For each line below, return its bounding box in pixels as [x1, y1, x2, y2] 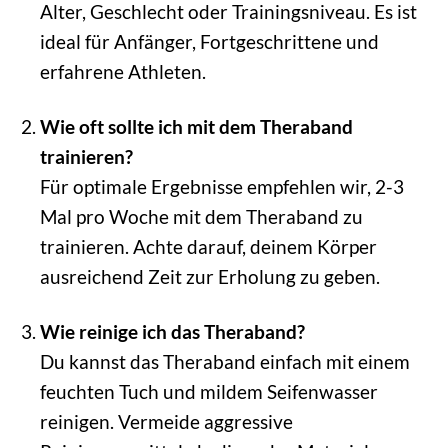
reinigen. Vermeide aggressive [39, 410, 293, 434]
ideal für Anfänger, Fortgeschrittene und [39, 30, 379, 54]
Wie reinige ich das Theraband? [39, 320, 305, 344]
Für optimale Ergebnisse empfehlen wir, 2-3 [39, 175, 404, 199]
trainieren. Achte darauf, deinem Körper [39, 235, 377, 259]
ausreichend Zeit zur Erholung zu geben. [39, 265, 380, 289]
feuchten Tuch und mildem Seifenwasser [39, 380, 378, 404]
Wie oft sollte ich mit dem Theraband [39, 115, 353, 139]
